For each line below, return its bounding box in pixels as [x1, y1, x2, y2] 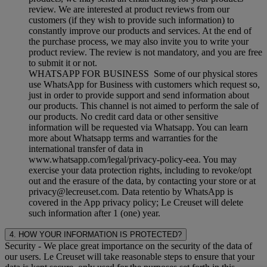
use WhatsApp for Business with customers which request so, [29, 79, 260, 89]
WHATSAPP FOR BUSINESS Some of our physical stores [29, 68, 257, 79]
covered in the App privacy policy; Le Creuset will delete [29, 197, 243, 207]
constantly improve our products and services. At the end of [29, 25, 252, 36]
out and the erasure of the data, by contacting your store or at [29, 175, 256, 186]
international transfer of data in [29, 143, 143, 154]
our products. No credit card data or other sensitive [29, 111, 218, 122]
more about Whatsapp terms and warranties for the [29, 132, 218, 143]
